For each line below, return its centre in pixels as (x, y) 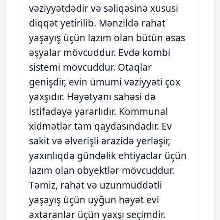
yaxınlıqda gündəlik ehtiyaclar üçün (108, 156)
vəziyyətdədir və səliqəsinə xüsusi (104, 8)
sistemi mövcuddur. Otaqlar (90, 67)
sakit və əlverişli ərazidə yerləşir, (100, 141)
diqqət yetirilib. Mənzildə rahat (97, 23)
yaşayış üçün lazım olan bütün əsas (107, 38)
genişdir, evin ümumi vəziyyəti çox (105, 82)
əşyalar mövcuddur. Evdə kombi (100, 53)
